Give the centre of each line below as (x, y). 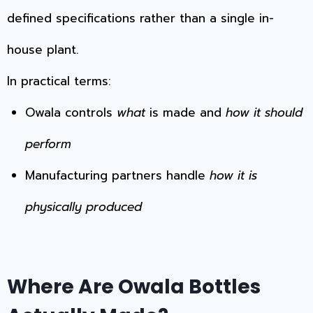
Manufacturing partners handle (117, 176)
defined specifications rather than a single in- (140, 19)
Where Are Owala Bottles (134, 286)
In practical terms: (59, 81)
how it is (233, 176)
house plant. (43, 50)
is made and (185, 113)
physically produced (83, 207)
